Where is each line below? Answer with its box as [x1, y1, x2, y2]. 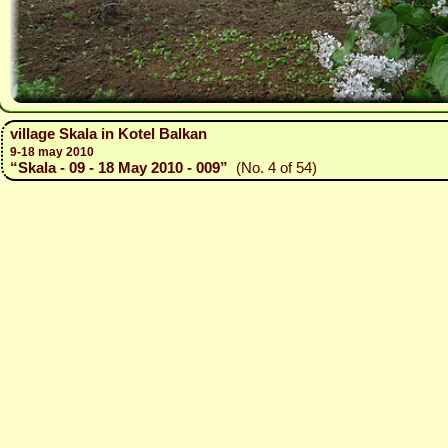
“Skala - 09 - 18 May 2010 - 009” [10, 159, 228, 176]
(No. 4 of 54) [228, 159, 317, 176]
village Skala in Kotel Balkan [10, 125, 207, 142]
